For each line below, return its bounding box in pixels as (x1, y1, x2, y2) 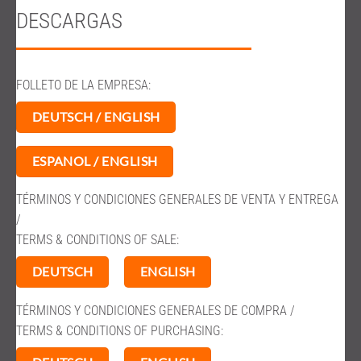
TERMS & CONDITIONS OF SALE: (16, 232, 179, 248)
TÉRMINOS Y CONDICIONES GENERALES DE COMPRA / (16, 302, 295, 318)
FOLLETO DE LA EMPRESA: (16, 77, 151, 93)
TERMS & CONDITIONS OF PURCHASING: (16, 322, 223, 338)
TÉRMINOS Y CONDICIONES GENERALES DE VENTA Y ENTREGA (16, 192, 338, 208)
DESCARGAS (16, 8, 122, 34)
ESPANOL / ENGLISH (31, 153, 158, 168)
